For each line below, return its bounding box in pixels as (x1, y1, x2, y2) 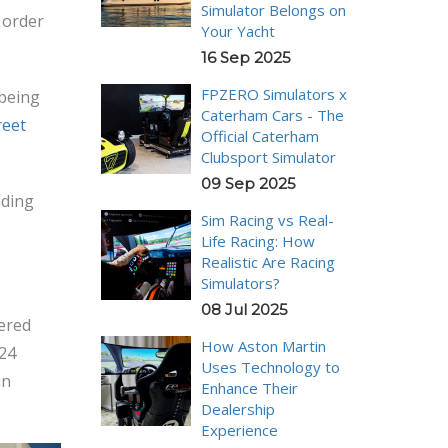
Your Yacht (201, 20, 275, 41)
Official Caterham (201, 125, 319, 146)
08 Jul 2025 (201, 299, 288, 319)
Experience (201, 419, 278, 440)
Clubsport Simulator (201, 146, 336, 167)
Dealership (201, 398, 275, 419)
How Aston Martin (201, 335, 326, 356)
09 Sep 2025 (201, 173, 296, 193)
